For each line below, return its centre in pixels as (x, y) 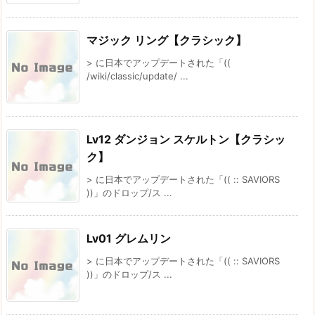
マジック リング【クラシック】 (167, 40)
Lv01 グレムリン (129, 238)
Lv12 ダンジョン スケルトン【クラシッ (186, 139)
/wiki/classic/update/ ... (137, 76)
